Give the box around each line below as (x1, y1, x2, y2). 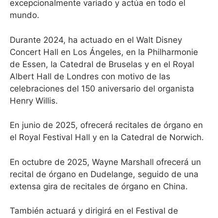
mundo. (10, 10, 39, 20)
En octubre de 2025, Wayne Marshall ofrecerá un (10, 157, 201, 167)
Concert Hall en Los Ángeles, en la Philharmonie (10, 47, 198, 57)
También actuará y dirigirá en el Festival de (10, 206, 178, 216)
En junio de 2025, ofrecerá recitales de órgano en (10, 120, 203, 130)
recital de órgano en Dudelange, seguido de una (10, 169, 199, 179)
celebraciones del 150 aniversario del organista (10, 83, 194, 93)
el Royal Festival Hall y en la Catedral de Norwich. (10, 132, 204, 142)
